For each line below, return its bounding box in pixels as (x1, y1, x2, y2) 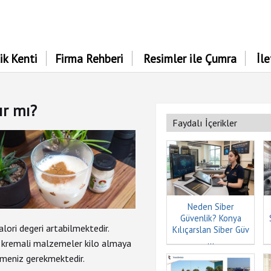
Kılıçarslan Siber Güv (172, 224, 249, 235)
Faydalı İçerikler (172, 117, 237, 129)
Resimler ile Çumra (143, 51, 237, 66)
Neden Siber (187, 201, 234, 212)
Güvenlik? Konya (180, 212, 241, 224)
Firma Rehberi (55, 51, 123, 66)
